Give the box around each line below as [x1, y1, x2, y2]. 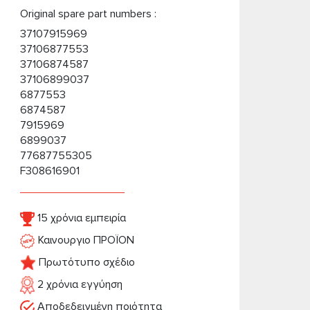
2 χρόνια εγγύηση [34, 277, 122, 291]
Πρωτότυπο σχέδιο [35, 255, 135, 269]
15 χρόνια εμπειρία [34, 211, 126, 225]
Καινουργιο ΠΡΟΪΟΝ [35, 233, 134, 247]
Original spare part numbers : [19, 7, 156, 21]
